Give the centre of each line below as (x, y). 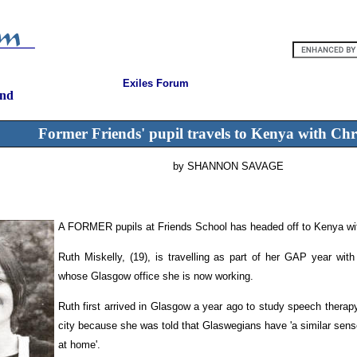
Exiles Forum (156, 83)
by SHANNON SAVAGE (228, 166)
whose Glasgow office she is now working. (156, 276)
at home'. (79, 345)
